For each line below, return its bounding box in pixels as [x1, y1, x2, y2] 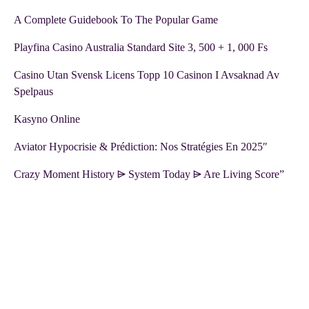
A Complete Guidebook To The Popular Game [14, 14, 218, 26]
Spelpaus [14, 86, 53, 98]
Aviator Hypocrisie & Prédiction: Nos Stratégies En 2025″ [14, 141, 268, 153]
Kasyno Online [14, 113, 80, 126]
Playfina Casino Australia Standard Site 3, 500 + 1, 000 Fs [14, 41, 268, 54]
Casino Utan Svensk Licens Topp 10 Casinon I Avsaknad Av [14, 69, 279, 81]
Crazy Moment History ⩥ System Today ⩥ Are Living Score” [14, 168, 284, 181]
